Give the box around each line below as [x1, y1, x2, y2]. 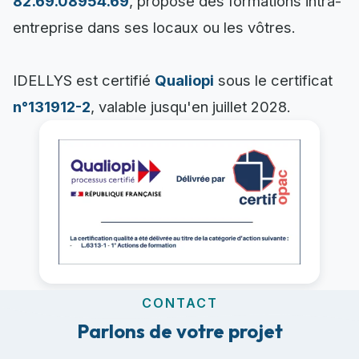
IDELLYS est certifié [13, 71, 155, 90]
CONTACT [141, 295, 218, 312]
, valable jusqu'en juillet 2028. [91, 98, 291, 116]
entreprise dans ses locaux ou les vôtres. [13, 18, 296, 37]
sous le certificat [214, 71, 333, 90]
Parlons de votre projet [76, 319, 283, 344]
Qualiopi [155, 71, 214, 90]
